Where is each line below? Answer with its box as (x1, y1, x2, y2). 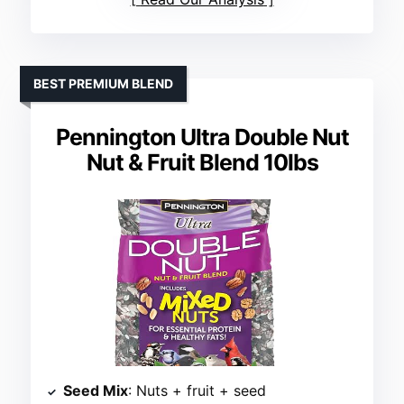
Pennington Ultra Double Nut (55, 124, 349, 151)
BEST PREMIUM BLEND (33, 76, 174, 92)
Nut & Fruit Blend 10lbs (86, 149, 318, 177)
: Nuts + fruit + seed (128, 381, 267, 400)
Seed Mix (63, 381, 129, 400)
